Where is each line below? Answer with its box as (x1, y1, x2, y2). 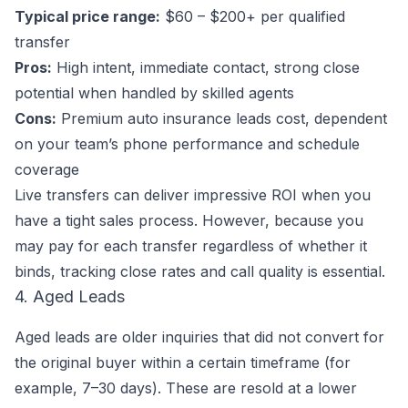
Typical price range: (15, 7, 160, 25)
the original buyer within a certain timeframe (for (15, 353, 351, 372)
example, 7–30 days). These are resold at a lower (15, 379, 357, 397)
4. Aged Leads (15, 287, 125, 306)
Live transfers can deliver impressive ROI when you (15, 186, 371, 204)
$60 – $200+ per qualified (160, 7, 345, 25)
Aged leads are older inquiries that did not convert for (15, 328, 384, 346)
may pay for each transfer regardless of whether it (15, 237, 367, 255)
